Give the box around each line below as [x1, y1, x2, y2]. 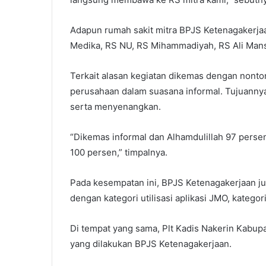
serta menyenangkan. [70, 101, 161, 112]
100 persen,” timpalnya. [70, 147, 167, 158]
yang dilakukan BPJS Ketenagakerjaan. [70, 238, 232, 249]
